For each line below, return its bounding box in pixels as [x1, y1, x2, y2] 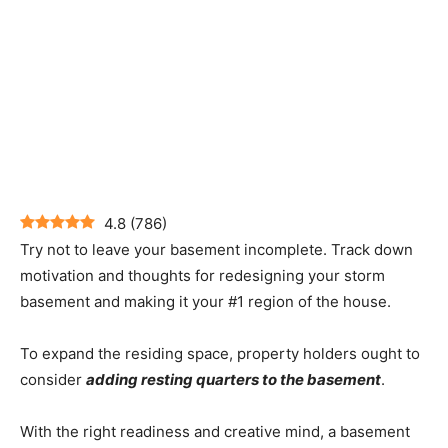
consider [20, 370, 86, 390]
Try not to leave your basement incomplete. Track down [20, 240, 413, 260]
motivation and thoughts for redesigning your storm [20, 266, 385, 286]
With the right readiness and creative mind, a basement [20, 422, 410, 442]
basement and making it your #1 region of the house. [20, 292, 391, 312]
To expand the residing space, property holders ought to [20, 344, 420, 364]
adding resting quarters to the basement [86, 370, 381, 390]
